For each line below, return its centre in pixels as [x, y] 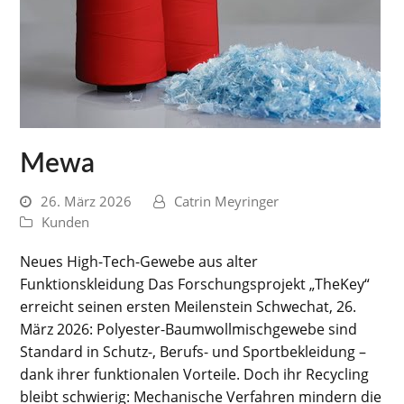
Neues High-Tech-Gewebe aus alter [139, 261]
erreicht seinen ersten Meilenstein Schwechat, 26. [188, 306]
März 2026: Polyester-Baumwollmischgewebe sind [189, 329]
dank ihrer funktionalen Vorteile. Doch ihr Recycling [195, 374]
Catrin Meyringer [227, 201]
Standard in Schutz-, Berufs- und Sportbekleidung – [193, 351]
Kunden [66, 221]
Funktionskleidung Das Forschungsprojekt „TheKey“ [195, 284]
